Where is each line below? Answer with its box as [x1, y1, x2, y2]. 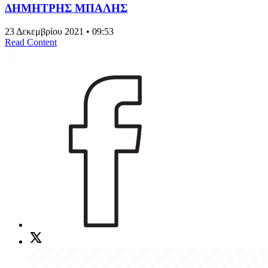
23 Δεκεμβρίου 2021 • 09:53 [5, 26, 114, 36]
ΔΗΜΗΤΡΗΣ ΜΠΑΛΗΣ [5, 1, 127, 14]
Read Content [5, 36, 57, 47]
